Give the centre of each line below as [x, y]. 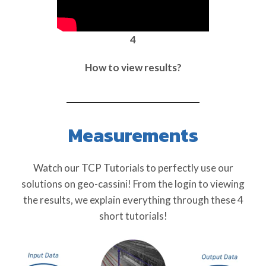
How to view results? [133, 67]
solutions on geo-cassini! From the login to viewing [133, 184]
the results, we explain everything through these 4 [133, 200]
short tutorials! [133, 216]
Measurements [133, 135]
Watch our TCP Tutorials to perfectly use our [133, 168]
